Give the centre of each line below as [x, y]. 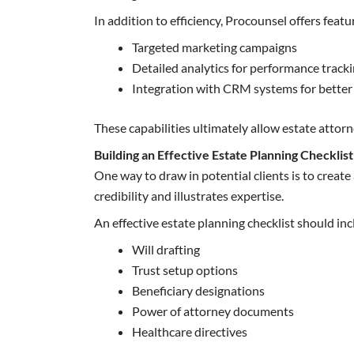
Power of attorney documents [213, 311]
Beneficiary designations [199, 290]
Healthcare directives [190, 331]
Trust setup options [185, 269]
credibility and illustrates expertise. [189, 195]
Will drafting [166, 249]
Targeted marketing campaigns [215, 47]
